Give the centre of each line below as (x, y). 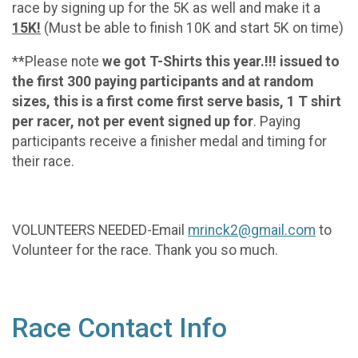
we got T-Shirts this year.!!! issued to (221, 62)
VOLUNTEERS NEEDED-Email (100, 230)
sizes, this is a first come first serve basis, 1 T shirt (177, 102)
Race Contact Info (119, 328)
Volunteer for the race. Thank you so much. (145, 250)
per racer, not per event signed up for (133, 122)
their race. (43, 162)
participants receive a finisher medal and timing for (169, 142)
